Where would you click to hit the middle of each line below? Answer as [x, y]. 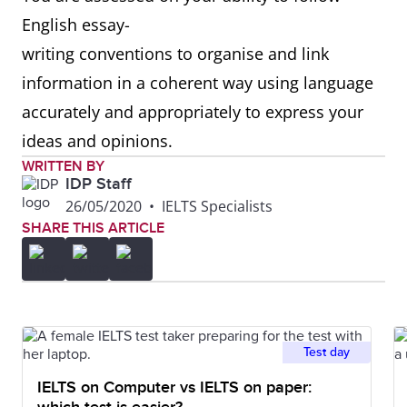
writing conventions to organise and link [175, 54]
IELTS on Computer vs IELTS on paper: [174, 387]
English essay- [76, 25]
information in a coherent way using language [198, 83]
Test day [327, 352]
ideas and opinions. [99, 141]
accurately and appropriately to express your [193, 112]
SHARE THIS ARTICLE [93, 228]
